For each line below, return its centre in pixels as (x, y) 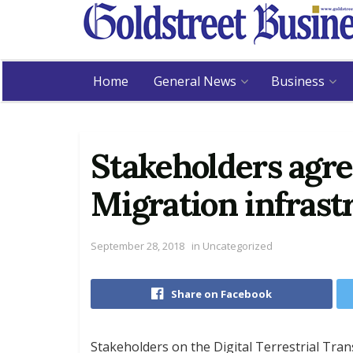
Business (298, 81)
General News (195, 81)
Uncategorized (236, 245)
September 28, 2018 (137, 245)
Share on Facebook (221, 294)
